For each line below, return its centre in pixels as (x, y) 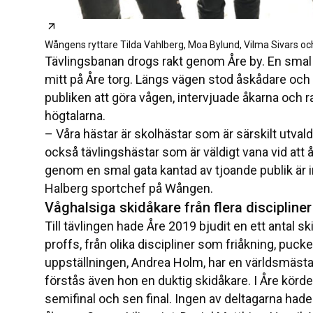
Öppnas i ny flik (98, 27)
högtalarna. (75, 116)
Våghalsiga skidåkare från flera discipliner (178, 208)
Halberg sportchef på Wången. (129, 189)
